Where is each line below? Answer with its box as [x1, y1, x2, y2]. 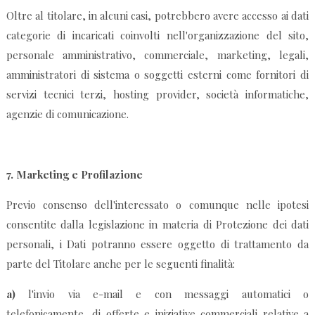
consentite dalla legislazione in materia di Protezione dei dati [6, 217, 309, 232]
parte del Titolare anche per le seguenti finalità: [6, 257, 235, 271]
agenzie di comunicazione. [6, 107, 129, 122]
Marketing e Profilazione [15, 167, 143, 182]
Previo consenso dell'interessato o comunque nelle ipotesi [6, 198, 309, 212]
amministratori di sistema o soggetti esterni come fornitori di [6, 67, 309, 82]
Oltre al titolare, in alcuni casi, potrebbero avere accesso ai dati [6, 8, 309, 23]
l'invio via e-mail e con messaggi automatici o [15, 287, 309, 302]
